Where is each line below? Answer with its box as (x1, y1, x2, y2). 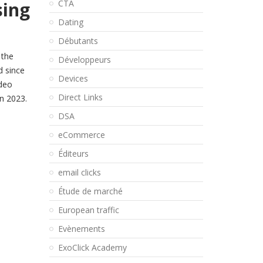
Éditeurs (58, 148, 89, 159)
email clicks (58, 167, 101, 178)
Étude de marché (58, 186, 123, 197)
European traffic (58, 204, 119, 215)
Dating (58, 16, 83, 28)
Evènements (58, 223, 105, 234)
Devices (58, 73, 88, 84)
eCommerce (58, 129, 105, 140)
